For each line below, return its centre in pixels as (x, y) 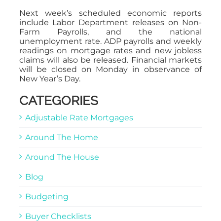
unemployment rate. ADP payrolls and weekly (110, 41)
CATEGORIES (58, 100)
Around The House (62, 157)
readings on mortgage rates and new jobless (110, 50)
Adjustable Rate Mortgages (79, 117)
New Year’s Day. (50, 78)
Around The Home (61, 137)
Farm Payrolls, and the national (110, 32)
